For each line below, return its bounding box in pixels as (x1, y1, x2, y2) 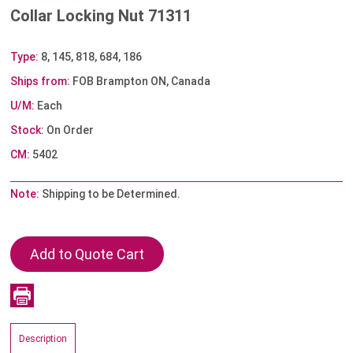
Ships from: (10, 75, 71, 88)
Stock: (10, 124, 45, 137)
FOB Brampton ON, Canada (70, 75, 211, 88)
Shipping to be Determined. (39, 188, 181, 201)
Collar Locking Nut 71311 (10, 6, 192, 26)
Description (19, 333, 68, 345)
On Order (44, 124, 95, 137)
